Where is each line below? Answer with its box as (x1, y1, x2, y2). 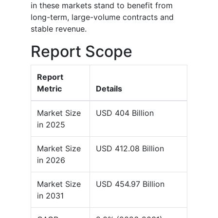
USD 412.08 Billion (96, 144, 164, 154)
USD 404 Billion (96, 108, 154, 118)
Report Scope (31, 42, 132, 61)
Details (96, 84, 122, 94)
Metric (37, 84, 62, 94)
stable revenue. (31, 24, 87, 34)
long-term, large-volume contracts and (31, 12, 174, 22)
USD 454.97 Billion (96, 179, 164, 189)
